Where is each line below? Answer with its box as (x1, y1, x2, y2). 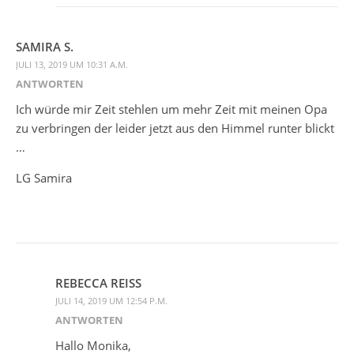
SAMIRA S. (16, 38, 73, 55)
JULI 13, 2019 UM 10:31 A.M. (16, 58, 128, 70)
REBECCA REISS (55, 274, 141, 291)
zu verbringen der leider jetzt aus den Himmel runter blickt (16, 119, 334, 136)
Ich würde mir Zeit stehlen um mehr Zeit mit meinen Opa (16, 100, 327, 117)
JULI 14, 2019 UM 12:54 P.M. (55, 294, 168, 307)
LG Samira (16, 169, 72, 186)
